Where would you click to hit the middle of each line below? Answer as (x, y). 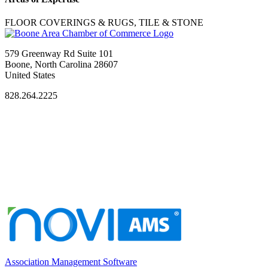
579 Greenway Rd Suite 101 (59, 54)
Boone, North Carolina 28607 (61, 65)
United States (30, 75)
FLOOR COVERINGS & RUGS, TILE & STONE (104, 23)
